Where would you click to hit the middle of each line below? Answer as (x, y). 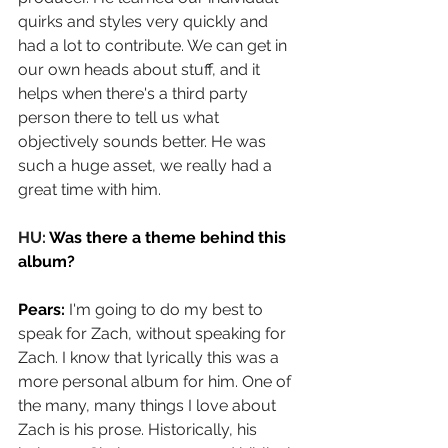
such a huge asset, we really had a (147, 166)
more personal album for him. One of (156, 382)
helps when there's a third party (135, 94)
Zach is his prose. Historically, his (139, 430)
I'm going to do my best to (168, 310)
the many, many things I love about (149, 406)
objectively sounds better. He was (144, 142)
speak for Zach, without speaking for (154, 334)
